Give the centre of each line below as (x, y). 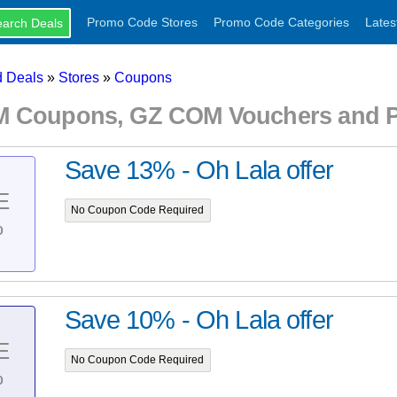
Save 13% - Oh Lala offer (198, 171)
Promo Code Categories (281, 22)
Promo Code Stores (142, 22)
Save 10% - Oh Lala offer (198, 320)
